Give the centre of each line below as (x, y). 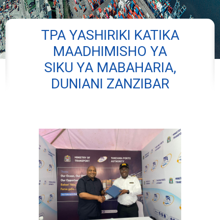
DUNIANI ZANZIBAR (110, 83)
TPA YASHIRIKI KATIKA (110, 35)
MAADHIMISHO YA (110, 51)
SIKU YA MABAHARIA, (110, 67)
